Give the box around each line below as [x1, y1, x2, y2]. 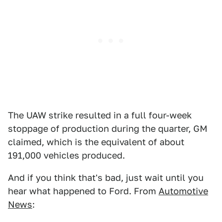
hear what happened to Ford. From [8, 186, 159, 197]
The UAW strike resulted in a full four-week [8, 110, 192, 121]
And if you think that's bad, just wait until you [8, 172, 204, 183]
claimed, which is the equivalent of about [8, 137, 184, 148]
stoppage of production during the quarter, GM [8, 123, 207, 134]
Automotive [159, 186, 208, 197]
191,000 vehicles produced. [8, 150, 125, 161]
